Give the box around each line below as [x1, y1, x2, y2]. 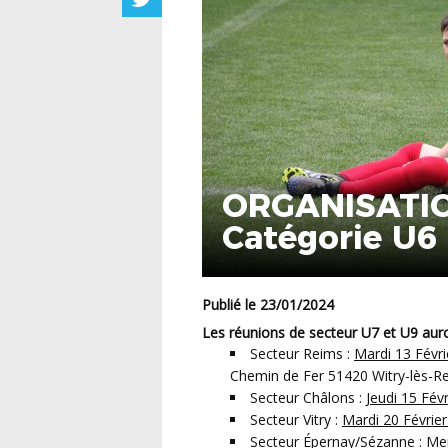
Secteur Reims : [250, 344, 354, 364]
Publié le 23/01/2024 [211, 295, 334, 315]
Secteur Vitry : [250, 410, 342, 430]
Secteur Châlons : [250, 388, 366, 408]
